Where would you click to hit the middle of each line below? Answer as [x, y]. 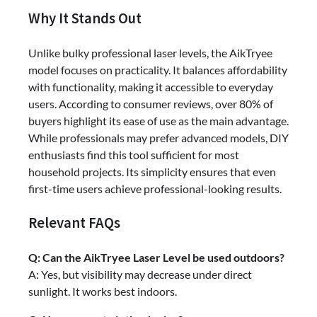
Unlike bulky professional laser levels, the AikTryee [150, 53]
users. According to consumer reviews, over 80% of [151, 104]
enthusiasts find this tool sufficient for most [134, 155]
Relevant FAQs [74, 223]
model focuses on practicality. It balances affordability [158, 70]
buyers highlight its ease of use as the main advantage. [158, 121]
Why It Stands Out [85, 19]
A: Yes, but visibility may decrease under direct [140, 274]
